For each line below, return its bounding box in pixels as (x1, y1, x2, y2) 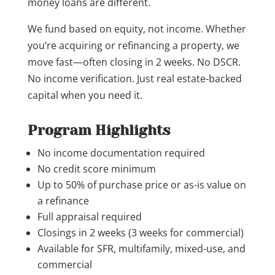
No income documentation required (37, 146, 205, 160)
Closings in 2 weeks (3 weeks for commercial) (37, 226, 244, 239)
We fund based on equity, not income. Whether (27, 22, 246, 36)
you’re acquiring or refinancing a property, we (27, 39, 239, 52)
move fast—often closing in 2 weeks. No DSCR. (27, 55, 241, 69)
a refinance (37, 194, 89, 207)
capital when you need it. (27, 88, 142, 102)
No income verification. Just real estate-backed (27, 72, 242, 85)
